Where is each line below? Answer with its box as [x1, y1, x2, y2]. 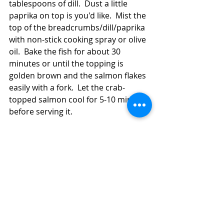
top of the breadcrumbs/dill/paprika [9, 22, 147, 33]
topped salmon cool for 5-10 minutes [9, 94, 150, 105]
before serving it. [9, 106, 76, 117]
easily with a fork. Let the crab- [9, 82, 125, 93]
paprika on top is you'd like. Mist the [9, 10, 148, 21]
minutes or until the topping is [9, 58, 125, 69]
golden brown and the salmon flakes [9, 70, 148, 81]
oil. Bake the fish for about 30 [9, 46, 122, 57]
